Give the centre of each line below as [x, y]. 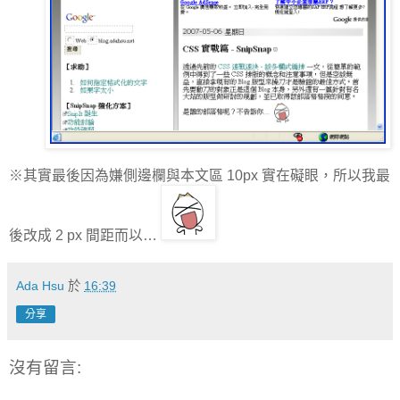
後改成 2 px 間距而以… [85, 236]
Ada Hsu [40, 286]
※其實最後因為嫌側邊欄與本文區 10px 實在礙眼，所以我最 [200, 176]
